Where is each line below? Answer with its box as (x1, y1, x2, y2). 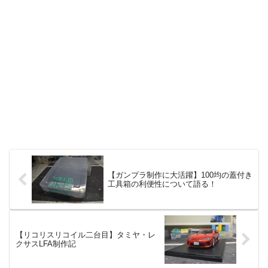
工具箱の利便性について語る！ (107, 179, 217, 189)
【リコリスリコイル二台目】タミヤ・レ (16, 230, 156, 240)
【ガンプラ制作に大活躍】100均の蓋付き (107, 170, 252, 180)
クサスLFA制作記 (16, 239, 76, 249)
